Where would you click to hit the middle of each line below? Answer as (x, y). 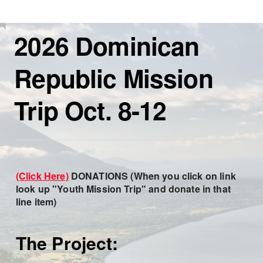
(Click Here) (42, 176)
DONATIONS (100, 176)
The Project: (67, 243)
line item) (37, 202)
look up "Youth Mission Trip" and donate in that (123, 189)
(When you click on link (182, 176)
